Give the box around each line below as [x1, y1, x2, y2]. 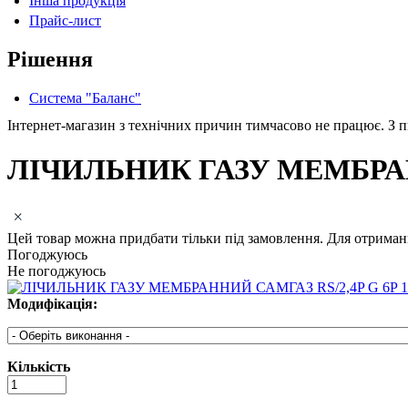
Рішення [7, 46, 93, 71]
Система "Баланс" [29, 89, 141, 106]
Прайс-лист [29, 12, 101, 28]
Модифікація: [7, 295, 97, 311]
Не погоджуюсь [7, 262, 106, 279]
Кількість [7, 358, 70, 374]
